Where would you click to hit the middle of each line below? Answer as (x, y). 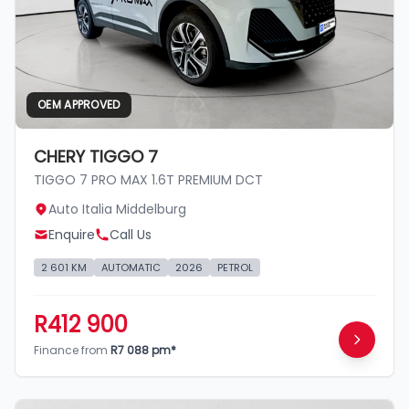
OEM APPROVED (79, 105)
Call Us (131, 235)
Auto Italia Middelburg (117, 209)
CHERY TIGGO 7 (96, 157)
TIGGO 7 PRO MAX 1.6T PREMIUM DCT (148, 180)
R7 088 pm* (143, 350)
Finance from (72, 350)
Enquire (72, 235)
